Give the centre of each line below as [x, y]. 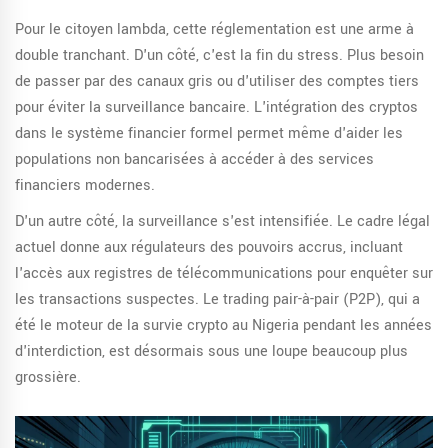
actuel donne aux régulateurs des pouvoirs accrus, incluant [209, 248]
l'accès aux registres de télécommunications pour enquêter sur [224, 274]
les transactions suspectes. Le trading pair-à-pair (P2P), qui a [217, 300]
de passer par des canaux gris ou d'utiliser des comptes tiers [217, 82]
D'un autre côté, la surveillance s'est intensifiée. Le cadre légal [222, 222]
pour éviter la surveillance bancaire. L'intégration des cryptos [216, 108]
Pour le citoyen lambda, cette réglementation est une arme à [214, 30]
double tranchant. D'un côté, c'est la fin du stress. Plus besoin [219, 56]
